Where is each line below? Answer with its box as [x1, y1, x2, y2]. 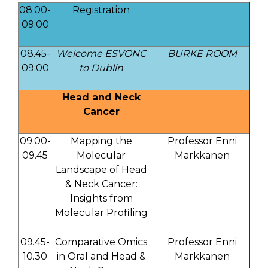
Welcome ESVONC [56, 48, 146, 60]
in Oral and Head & [56, 251, 146, 263]
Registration [72, 4, 130, 16]
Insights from [69, 193, 133, 205]
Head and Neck [62, 92, 141, 103]
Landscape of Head [55, 164, 147, 176]
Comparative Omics [55, 236, 147, 248]
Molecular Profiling [54, 207, 148, 219]
